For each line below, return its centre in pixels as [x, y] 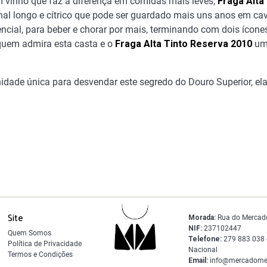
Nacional [203, 250]
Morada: [202, 218]
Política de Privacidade [44, 244]
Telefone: [205, 239]
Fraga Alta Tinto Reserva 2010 [184, 44]
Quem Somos [29, 233]
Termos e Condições [40, 255]
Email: [198, 261]
